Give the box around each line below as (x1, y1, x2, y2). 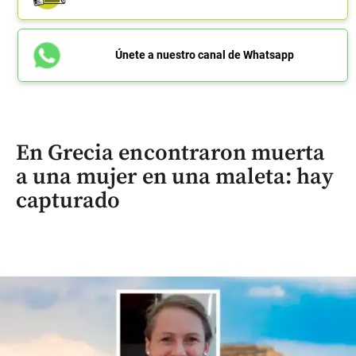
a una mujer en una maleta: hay (16, 162, 335, 191)
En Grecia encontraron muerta (16, 138, 326, 167)
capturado (16, 186, 121, 215)
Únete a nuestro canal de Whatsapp (114, 48, 294, 61)
